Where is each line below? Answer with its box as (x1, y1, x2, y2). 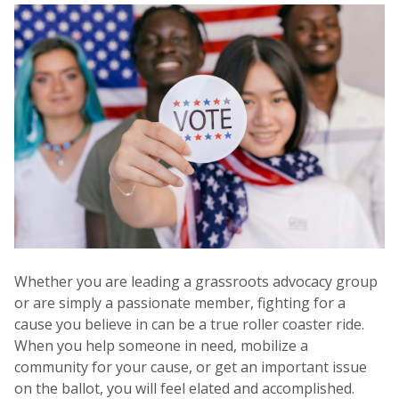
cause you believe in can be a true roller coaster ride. (14, 314, 364, 335)
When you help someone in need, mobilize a (14, 336, 308, 356)
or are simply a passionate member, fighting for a (14, 293, 346, 313)
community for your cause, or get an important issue (14, 357, 367, 378)
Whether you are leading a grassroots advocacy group (14, 272, 378, 292)
